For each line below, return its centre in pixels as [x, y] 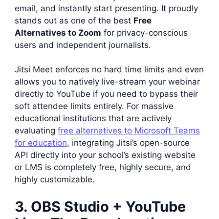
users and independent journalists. [83, 45]
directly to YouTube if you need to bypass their [106, 94]
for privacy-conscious [144, 33]
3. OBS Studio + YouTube [100, 206]
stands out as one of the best [74, 20]
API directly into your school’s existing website [105, 155]
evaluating [36, 131]
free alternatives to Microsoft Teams [129, 131]
